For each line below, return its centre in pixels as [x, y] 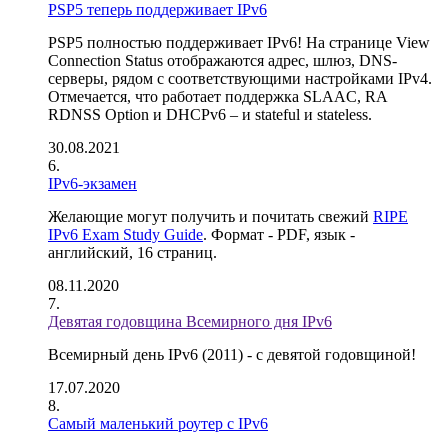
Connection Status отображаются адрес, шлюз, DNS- [222, 60]
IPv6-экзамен [92, 183]
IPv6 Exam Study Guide [125, 234]
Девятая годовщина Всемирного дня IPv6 [190, 321]
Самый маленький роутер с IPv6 [158, 423]
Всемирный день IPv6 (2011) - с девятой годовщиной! [232, 354]
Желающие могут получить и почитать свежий [210, 216]
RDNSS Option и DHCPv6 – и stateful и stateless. [210, 114]
